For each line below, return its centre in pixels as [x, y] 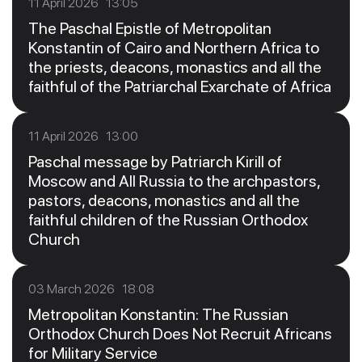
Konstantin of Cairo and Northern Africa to [174, 48]
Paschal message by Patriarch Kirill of [155, 162]
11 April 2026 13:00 [83, 137]
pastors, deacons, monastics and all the [164, 201]
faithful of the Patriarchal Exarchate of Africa [180, 87]
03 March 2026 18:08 [91, 289]
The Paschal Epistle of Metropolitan [150, 29]
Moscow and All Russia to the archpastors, [174, 181]
